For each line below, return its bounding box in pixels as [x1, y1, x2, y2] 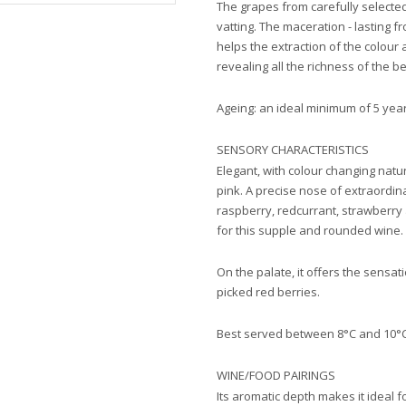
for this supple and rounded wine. [217, 222, 403, 238]
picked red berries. [217, 284, 323, 300]
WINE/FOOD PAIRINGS [217, 367, 338, 383]
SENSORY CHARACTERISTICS [217, 141, 369, 158]
